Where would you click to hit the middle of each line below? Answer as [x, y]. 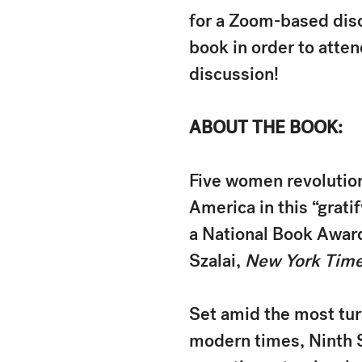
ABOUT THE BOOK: [266, 127]
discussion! [234, 74]
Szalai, [217, 261]
